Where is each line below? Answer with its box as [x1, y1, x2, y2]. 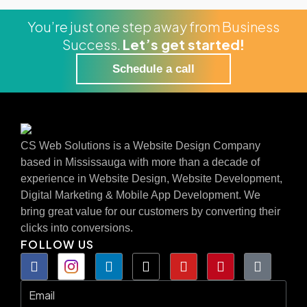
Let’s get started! [123, 36, 245, 53]
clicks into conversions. [21, 221, 133, 234]
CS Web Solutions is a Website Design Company [21, 139, 260, 151]
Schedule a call [112, 62, 195, 76]
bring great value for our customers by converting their [21, 205, 280, 217]
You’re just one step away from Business [27, 18, 280, 36]
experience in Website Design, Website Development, [21, 172, 282, 184]
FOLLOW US [21, 236, 95, 251]
